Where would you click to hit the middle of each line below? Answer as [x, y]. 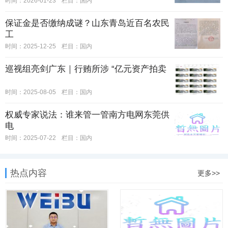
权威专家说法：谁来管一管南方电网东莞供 [87, 115]
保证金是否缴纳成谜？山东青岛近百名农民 [87, 23]
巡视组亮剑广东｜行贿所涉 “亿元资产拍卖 [86, 69]
